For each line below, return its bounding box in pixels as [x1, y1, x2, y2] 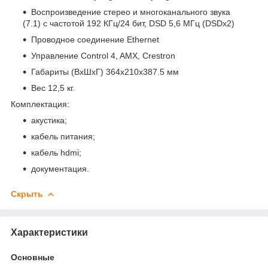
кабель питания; [31, 131, 95, 141]
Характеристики [11, 227, 88, 237]
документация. [31, 163, 89, 173]
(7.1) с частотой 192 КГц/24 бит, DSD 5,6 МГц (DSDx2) [23, 18, 234, 28]
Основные [11, 252, 54, 262]
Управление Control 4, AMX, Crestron [31, 50, 175, 60]
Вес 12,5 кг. [31, 83, 75, 93]
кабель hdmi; [31, 147, 81, 157]
